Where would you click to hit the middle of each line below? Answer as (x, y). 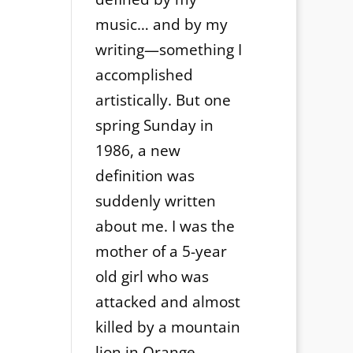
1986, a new (137, 151)
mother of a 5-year (161, 252)
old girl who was (152, 277)
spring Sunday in (154, 126)
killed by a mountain (167, 327)
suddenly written (155, 201)
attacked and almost (167, 302)
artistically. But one (163, 100)
